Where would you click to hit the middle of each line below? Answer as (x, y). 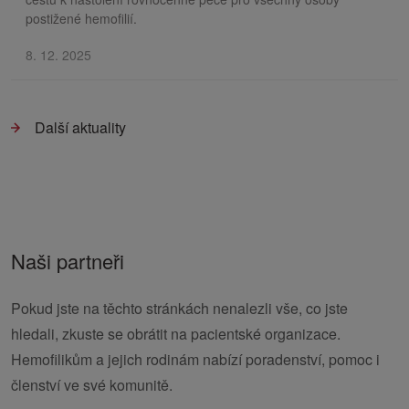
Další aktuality (80, 128)
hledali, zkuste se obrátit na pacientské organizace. (176, 334)
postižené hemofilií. (81, 19)
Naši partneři (68, 261)
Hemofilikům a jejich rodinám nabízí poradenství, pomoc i (195, 360)
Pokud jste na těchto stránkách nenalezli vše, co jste (179, 309)
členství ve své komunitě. (92, 385)
